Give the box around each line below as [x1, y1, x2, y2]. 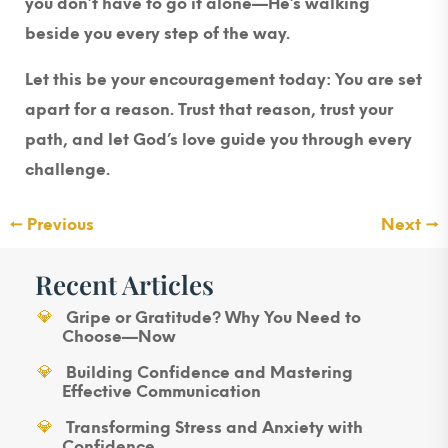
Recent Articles [35, 266, 214, 302]
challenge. [25, 161, 110, 179]
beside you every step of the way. [25, 25, 290, 43]
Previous [27, 216, 94, 234]
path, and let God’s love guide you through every [25, 131, 412, 149]
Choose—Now [62, 328, 177, 346]
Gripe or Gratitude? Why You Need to [65, 309, 361, 327]
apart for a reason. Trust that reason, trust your [25, 101, 393, 119]
